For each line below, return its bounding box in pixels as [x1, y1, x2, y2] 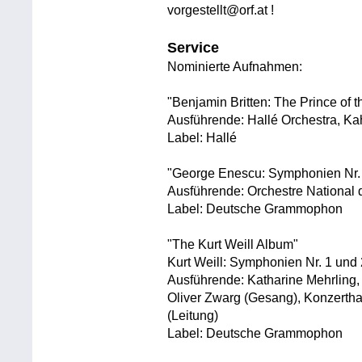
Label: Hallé [167, 131, 238, 145]
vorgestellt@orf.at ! [167, 3, 275, 18]
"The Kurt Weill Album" [167, 238, 299, 252]
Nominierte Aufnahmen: [167, 60, 303, 74]
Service [167, 40, 220, 57]
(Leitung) [167, 309, 219, 323]
